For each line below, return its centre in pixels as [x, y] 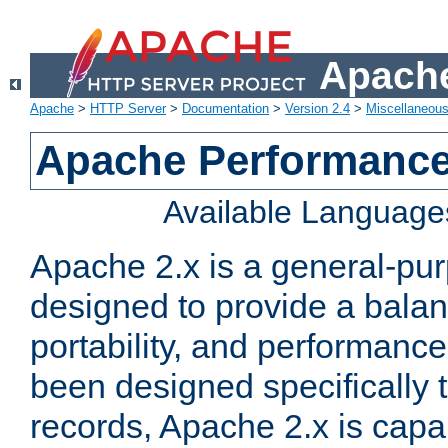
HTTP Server [128, 109]
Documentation [225, 109]
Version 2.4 [317, 109]
